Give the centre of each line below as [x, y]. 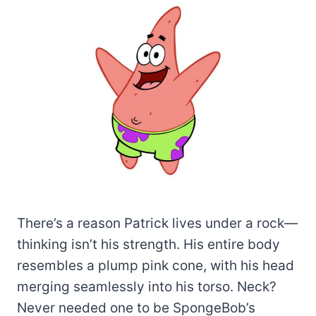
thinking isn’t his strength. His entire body [148, 244]
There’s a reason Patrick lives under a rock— [157, 223]
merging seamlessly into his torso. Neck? [147, 286]
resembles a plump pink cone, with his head [156, 265]
